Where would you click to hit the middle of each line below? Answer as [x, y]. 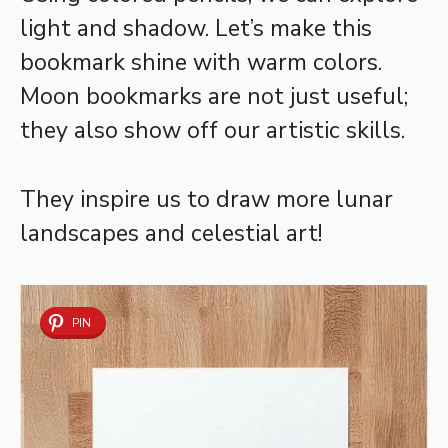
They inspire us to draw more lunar [206, 199]
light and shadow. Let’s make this [196, 29]
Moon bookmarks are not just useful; [214, 97]
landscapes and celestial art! [171, 233]
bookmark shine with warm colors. [201, 63]
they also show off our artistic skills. [212, 131]
